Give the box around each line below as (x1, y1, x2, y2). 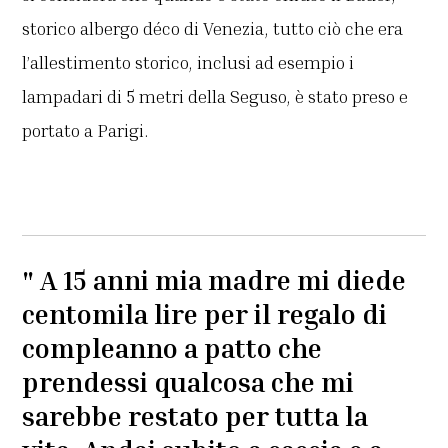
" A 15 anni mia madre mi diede (22, 263, 407, 296)
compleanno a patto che (22, 331, 323, 364)
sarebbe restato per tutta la (22, 399, 369, 432)
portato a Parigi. (22, 118, 150, 141)
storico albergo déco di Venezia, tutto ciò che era (22, 16, 404, 39)
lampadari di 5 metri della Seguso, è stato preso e (22, 84, 409, 107)
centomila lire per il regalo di (22, 297, 388, 330)
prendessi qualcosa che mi (22, 365, 355, 398)
